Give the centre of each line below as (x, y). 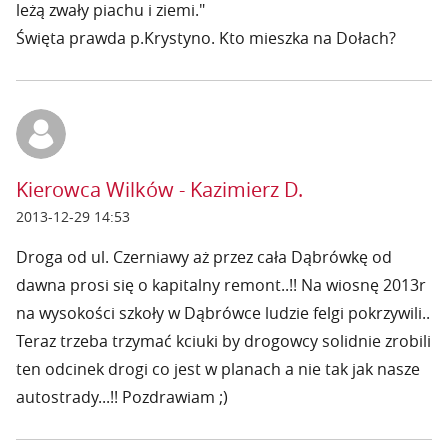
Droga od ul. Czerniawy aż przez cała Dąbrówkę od (204, 257)
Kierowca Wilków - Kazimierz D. (159, 189)
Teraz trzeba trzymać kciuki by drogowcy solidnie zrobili (223, 341)
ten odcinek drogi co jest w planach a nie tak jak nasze (218, 369)
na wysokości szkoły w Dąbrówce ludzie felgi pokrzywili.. (223, 313)
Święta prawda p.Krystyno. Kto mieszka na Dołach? (206, 38)
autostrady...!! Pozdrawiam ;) (122, 397)
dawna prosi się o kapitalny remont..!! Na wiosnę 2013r (221, 285)
